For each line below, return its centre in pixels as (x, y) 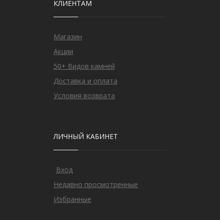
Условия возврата (84, 96)
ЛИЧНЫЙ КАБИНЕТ (86, 137)
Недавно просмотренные (96, 185)
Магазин (68, 37)
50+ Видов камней (84, 66)
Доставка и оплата (85, 81)
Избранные (72, 199)
